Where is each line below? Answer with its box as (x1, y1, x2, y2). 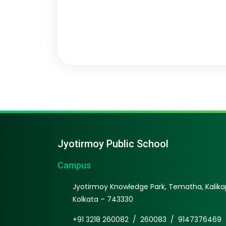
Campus (58, 159, 91, 171)
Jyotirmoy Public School (58, 137, 168, 150)
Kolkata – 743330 (73, 194, 133, 204)
